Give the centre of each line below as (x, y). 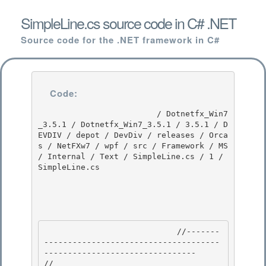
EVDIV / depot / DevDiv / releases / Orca (133, 135)
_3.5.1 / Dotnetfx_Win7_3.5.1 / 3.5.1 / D (133, 124)
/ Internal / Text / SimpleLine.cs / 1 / (130, 156)
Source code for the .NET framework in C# (120, 40)
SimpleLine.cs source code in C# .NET (128, 23)
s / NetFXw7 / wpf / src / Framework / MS (133, 145)
